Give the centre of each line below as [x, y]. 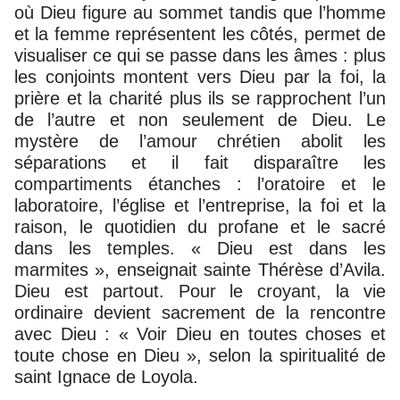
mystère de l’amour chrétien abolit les [200, 141]
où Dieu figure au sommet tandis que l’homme [200, 12]
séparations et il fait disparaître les [200, 162]
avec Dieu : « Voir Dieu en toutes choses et [200, 333]
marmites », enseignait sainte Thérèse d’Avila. [200, 269]
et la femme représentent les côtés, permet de [200, 33]
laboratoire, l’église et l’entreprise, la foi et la [200, 205]
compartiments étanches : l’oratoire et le [200, 183]
